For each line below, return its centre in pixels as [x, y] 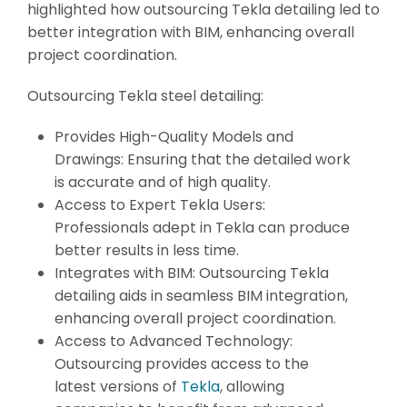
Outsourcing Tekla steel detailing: [145, 95]
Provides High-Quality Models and [174, 136]
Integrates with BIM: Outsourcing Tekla [192, 273]
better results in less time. [147, 250]
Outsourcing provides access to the [182, 363]
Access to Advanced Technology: [174, 341]
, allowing [252, 386]
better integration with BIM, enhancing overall [191, 32]
